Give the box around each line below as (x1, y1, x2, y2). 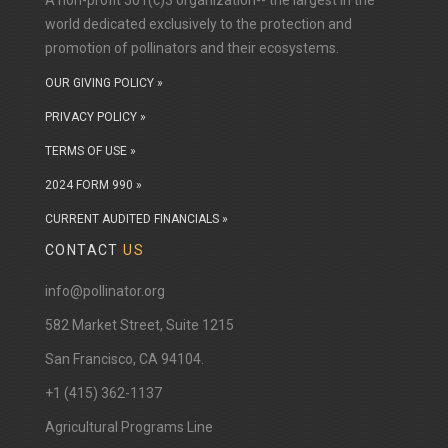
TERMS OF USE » (45, 144, 136, 159)
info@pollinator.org (45, 283, 165, 300)
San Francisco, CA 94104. (45, 351, 204, 368)
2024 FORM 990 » (45, 178, 142, 193)
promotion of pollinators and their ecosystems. (45, 40, 339, 57)
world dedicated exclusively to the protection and (45, 16, 352, 33)
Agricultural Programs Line (45, 419, 213, 436)
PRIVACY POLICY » (45, 110, 146, 125)
